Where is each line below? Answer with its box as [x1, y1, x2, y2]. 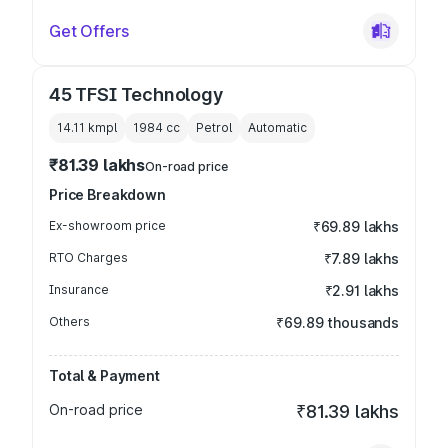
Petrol [196, 120, 232, 135]
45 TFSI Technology [49, 84, 223, 105]
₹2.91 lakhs [324, 282, 399, 299]
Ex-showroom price [49, 218, 166, 233]
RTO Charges [49, 250, 128, 265]
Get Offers [49, 21, 129, 41]
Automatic [248, 120, 307, 135]
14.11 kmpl [57, 120, 117, 135]
